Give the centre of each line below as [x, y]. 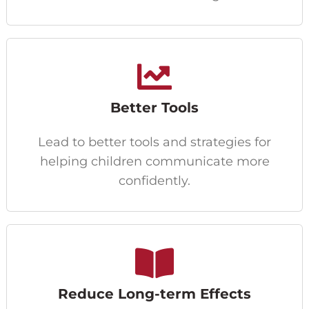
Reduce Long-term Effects [154, 293]
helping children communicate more [154, 161]
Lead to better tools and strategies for [154, 142]
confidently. [154, 180]
